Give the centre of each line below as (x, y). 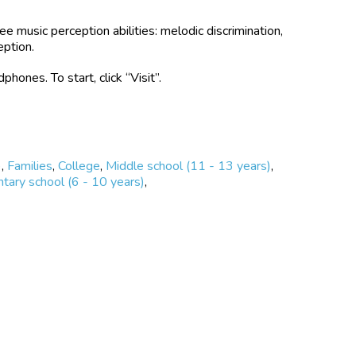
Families (30, 166)
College (79, 166)
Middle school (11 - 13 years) (189, 166)
